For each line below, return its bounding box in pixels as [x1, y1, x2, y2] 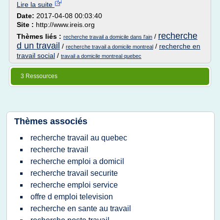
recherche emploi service [30, 181, 118, 189]
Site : [17, 21, 36, 28]
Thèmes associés [14, 116, 87, 126]
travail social [17, 52, 55, 59]
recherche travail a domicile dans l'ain [63, 34, 152, 40]
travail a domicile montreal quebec [61, 53, 141, 59]
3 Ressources [21, 73, 57, 80]
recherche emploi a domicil [30, 157, 124, 165]
